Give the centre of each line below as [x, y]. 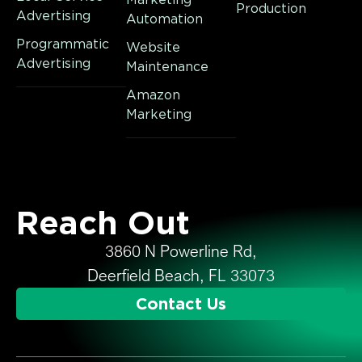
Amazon [153, 95]
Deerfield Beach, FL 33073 [181, 275]
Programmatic [63, 44]
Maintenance [167, 67]
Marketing [159, 114]
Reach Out [103, 223]
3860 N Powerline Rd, [181, 251]
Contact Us [181, 304]
